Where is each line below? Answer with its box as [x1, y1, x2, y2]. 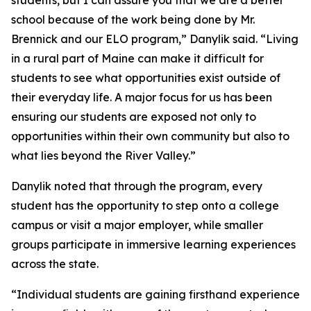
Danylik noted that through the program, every [11, 178, 262, 193]
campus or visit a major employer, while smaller [11, 217, 263, 232]
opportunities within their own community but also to [11, 128, 289, 143]
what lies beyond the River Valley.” [11, 148, 196, 162]
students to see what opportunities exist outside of [11, 70, 280, 85]
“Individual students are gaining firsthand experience [11, 287, 300, 301]
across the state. [11, 256, 99, 271]
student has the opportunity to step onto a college [11, 198, 279, 212]
